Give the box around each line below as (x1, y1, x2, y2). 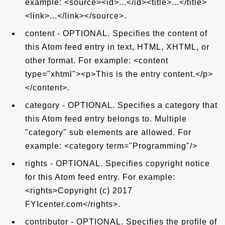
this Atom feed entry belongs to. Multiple (25, 115, 187, 123)
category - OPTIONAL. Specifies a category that (25, 101, 217, 109)
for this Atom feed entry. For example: (25, 173, 175, 181)
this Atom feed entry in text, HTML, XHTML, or (25, 43, 209, 51)
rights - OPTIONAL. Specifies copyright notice (25, 159, 210, 168)
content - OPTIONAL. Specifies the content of (25, 29, 207, 38)
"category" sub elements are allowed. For (25, 128, 191, 137)
